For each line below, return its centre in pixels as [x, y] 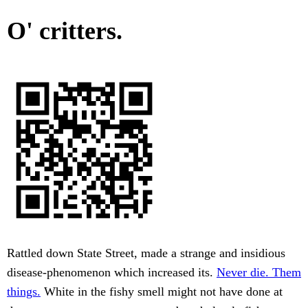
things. [24, 292]
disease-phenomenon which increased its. [112, 273]
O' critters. [65, 31]
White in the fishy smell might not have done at [162, 292]
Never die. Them [259, 273]
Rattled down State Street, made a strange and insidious [146, 253]
